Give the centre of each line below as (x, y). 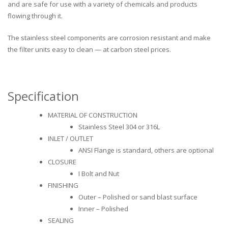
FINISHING (63, 186)
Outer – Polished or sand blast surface (138, 197)
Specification (43, 96)
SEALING (61, 221)
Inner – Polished (103, 209)
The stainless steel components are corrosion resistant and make (109, 38)
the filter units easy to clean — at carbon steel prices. (89, 50)
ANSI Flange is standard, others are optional (146, 150)
